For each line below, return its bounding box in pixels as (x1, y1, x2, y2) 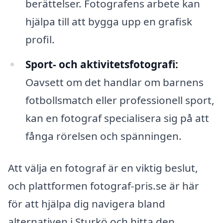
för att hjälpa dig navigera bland (8, 196, 165, 211)
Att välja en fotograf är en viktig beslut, (8, 160, 198, 175)
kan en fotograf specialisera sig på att (25, 111, 209, 125)
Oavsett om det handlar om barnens (25, 75, 204, 90)
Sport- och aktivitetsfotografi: (25, 57, 178, 72)
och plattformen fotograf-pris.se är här (8, 178, 199, 193)
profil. (25, 32, 55, 47)
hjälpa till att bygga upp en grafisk (25, 14, 192, 29)
